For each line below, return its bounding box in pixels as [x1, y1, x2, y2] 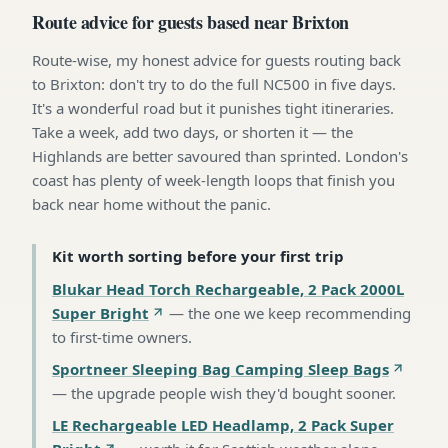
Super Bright [52, 302, 149, 323]
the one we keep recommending [188, 302, 411, 323]
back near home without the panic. [32, 193, 271, 214]
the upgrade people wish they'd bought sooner [71, 382, 392, 403]
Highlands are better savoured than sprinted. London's [32, 145, 408, 166]
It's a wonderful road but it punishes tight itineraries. [32, 97, 394, 118]
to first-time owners [52, 326, 188, 347]
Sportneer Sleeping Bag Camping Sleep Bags [52, 358, 389, 379]
